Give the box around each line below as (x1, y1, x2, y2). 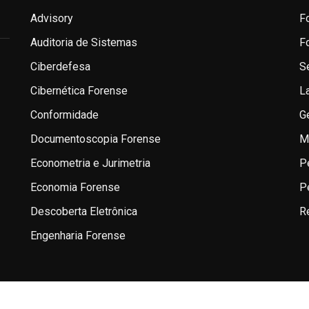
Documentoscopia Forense (30, 132, 161, 146)
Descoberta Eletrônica (30, 205, 137, 219)
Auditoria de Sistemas (30, 36, 137, 50)
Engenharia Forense (30, 229, 126, 243)
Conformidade (30, 108, 99, 122)
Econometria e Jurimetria (30, 157, 150, 170)
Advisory (30, 12, 73, 26)
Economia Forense (30, 181, 120, 195)
